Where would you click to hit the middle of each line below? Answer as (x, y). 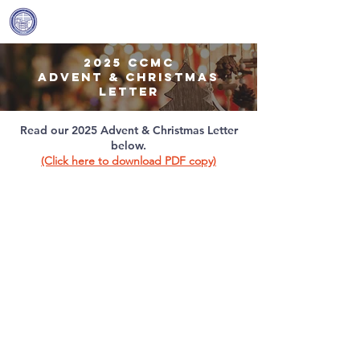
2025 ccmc (129, 62)
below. (129, 145)
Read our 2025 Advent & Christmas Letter (129, 130)
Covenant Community (128, 13)
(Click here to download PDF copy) (129, 161)
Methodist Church (128, 28)
